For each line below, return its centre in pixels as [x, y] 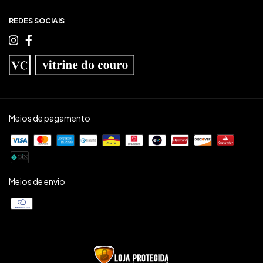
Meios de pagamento [50, 118]
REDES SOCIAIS [37, 21]
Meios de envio [37, 181]
